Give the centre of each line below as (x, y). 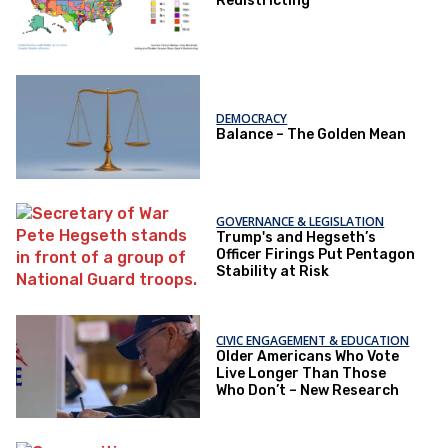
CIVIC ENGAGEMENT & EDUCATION (313, 341)
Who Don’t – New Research (308, 391)
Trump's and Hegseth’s (296, 237)
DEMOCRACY (252, 118)
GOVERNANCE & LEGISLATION (300, 221)
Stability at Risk (273, 271)
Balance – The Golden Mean (311, 134)
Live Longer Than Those (301, 374)
